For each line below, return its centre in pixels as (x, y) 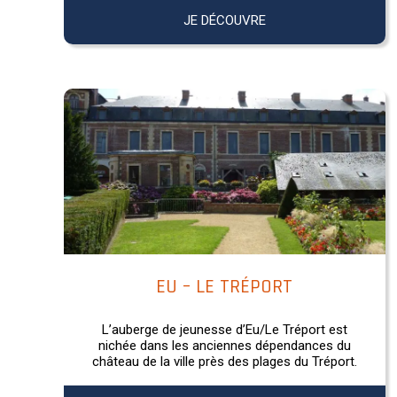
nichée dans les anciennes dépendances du (224, 345)
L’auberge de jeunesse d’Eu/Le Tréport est (224, 329)
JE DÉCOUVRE (224, 20)
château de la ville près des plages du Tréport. (224, 361)
